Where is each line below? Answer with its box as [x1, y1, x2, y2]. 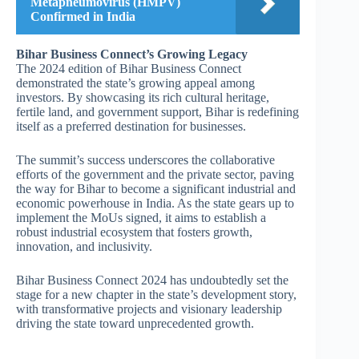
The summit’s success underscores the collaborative [16, 152, 275, 167]
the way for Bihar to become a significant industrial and [16, 181, 296, 196]
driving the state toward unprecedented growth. [16, 316, 254, 330]
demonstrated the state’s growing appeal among [16, 75, 255, 90]
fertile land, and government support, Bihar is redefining [16, 104, 299, 119]
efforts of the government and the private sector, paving [16, 167, 294, 181]
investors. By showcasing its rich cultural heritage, [16, 90, 269, 104]
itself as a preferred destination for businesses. [16, 119, 246, 133]
